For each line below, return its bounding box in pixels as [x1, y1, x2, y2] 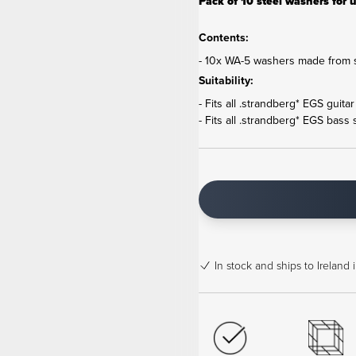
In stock [214, 257, 252, 273]
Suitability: [198, 72, 253, 88]
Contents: [198, 29, 249, 45]
